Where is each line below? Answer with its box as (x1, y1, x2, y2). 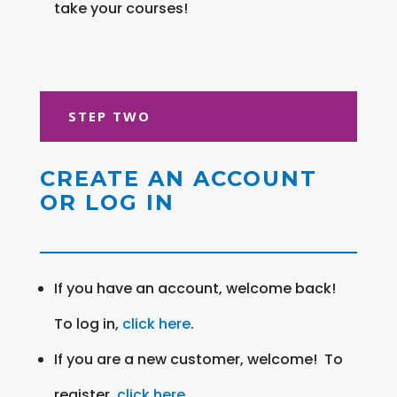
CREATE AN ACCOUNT (39, 165, 317, 191)
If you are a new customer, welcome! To (53, 348, 343, 370)
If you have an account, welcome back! (53, 277, 336, 299)
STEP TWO (67, 106, 151, 125)
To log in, (53, 313, 122, 334)
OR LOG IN (39, 189, 175, 215)
